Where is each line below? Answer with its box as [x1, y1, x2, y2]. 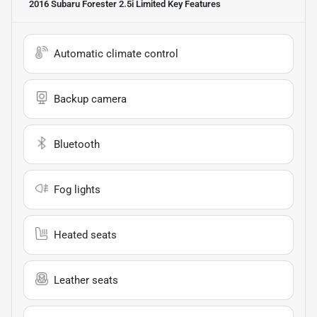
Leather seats [54, 273, 118, 287]
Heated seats [54, 228, 117, 241]
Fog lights [54, 183, 100, 196]
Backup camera [54, 92, 127, 105]
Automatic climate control [54, 47, 178, 60]
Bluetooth [54, 137, 100, 151]
